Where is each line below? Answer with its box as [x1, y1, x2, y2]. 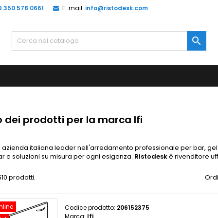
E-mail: [62, 4, 84, 12]
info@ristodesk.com [85, 4, 148, 12]
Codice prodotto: [65, 203, 117, 212]
